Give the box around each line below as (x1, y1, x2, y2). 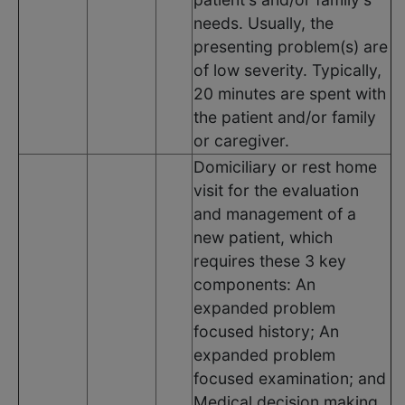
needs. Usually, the (193, 13, 334, 33)
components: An (193, 274, 316, 294)
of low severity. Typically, (193, 60, 381, 80)
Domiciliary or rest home (193, 156, 377, 176)
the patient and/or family (193, 107, 376, 127)
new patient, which (193, 227, 333, 247)
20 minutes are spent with (193, 83, 386, 103)
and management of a (193, 203, 356, 223)
